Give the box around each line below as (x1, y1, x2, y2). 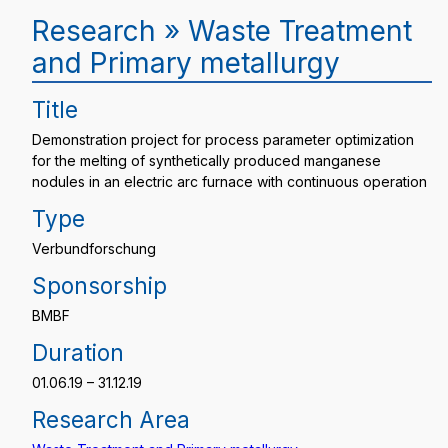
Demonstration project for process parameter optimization (32, 131, 414, 148)
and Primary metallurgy (32, 46, 340, 80)
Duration (32, 339, 124, 366)
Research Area (32, 406, 190, 433)
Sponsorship (32, 272, 167, 299)
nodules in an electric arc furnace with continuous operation (32, 173, 427, 190)
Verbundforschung (32, 240, 156, 257)
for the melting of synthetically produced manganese (32, 152, 381, 169)
